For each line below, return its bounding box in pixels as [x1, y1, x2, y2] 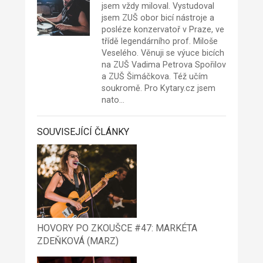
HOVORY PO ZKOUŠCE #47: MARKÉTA [36, 222, 197, 234]
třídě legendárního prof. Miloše [101, 36, 218, 47]
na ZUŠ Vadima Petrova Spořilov [101, 60, 226, 70]
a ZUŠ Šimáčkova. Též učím [101, 72, 208, 82]
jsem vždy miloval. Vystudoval [101, 1, 214, 12]
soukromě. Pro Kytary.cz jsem [101, 83, 215, 94]
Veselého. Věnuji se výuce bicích [101, 48, 224, 59]
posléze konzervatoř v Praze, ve [101, 25, 224, 35]
